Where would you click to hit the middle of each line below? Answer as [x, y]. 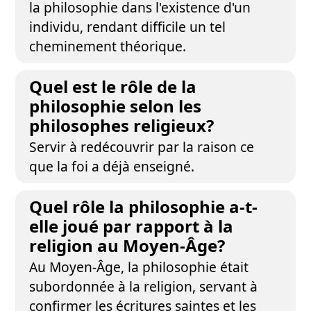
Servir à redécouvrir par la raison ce [142, 147]
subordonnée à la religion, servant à [144, 286]
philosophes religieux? [122, 125]
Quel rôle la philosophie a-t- [144, 207]
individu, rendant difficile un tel [128, 27]
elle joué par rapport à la [132, 226]
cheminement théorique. [108, 46]
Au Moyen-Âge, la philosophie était [139, 267]
